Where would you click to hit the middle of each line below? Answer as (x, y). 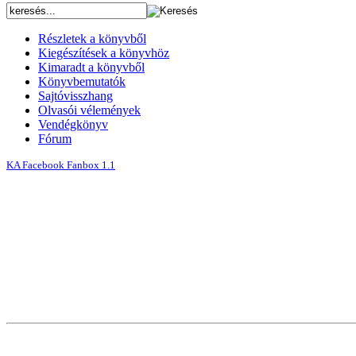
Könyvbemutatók (82, 81)
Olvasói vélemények (89, 110)
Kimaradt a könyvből (91, 67)
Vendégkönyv (73, 124)
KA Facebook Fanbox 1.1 (61, 165)
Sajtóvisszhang (75, 96)
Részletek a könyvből (92, 39)
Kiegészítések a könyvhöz (104, 53)
